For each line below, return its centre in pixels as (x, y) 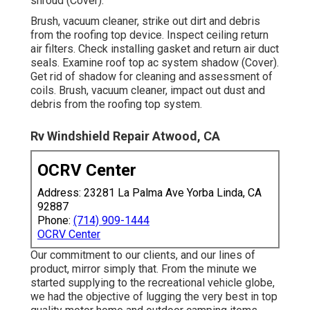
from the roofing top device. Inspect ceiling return (149, 35)
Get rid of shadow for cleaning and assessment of (152, 76)
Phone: (55, 220)
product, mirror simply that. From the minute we (144, 268)
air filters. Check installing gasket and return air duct (155, 48)
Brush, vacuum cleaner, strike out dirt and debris (145, 21)
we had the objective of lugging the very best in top (154, 296)
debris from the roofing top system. (116, 104)
